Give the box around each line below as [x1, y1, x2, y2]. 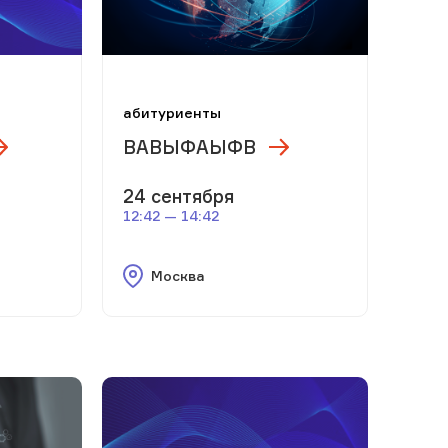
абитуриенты [122, 103, 221, 121]
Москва [150, 266, 205, 284]
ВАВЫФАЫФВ [122, 135, 256, 158]
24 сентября [122, 184, 234, 207]
